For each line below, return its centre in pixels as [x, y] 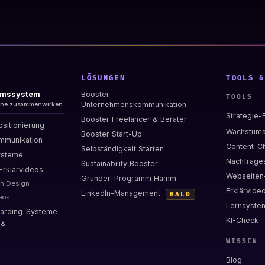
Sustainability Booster [120, 164]
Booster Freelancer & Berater [134, 119]
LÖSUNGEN [104, 79]
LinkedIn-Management [122, 193]
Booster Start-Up [112, 134]
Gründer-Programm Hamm [129, 179]
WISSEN [242, 241]
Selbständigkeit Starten [123, 149]
